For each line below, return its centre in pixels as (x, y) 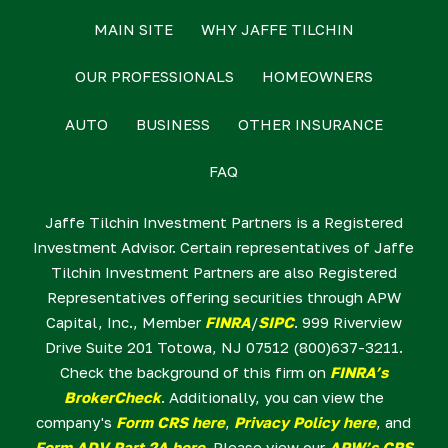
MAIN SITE (133, 28)
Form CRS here (171, 422)
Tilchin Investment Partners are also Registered (223, 272)
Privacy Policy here (305, 422)
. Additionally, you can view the (272, 397)
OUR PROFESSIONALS (154, 76)
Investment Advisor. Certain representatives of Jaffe (224, 247)
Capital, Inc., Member (125, 322)
